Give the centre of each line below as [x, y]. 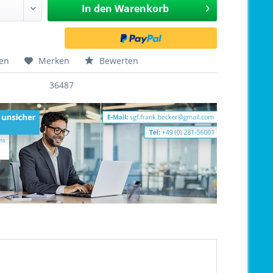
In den [97, 9]
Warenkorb [141, 9]
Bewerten [118, 61]
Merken [54, 61]
